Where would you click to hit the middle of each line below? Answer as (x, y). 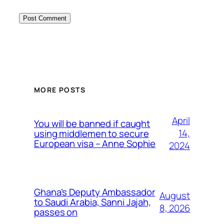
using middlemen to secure (91, 133)
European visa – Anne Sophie (95, 143)
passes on (56, 212)
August (174, 195)
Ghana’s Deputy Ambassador (95, 192)
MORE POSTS (60, 89)
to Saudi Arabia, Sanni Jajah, (93, 202)
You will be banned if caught (92, 123)
